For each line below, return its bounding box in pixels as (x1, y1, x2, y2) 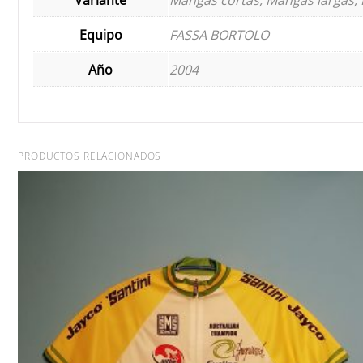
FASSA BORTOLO (169, 25, 269, 44)
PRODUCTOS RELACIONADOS (18, 148, 162, 163)
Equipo (79, 25, 122, 44)
